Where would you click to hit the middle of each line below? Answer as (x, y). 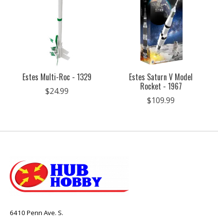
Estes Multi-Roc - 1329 (57, 77)
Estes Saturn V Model (161, 77)
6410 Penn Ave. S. (36, 212)
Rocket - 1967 (161, 86)
